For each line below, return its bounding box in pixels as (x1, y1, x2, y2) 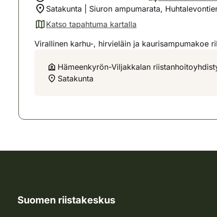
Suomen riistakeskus (17, 194, 115, 206)
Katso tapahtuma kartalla (46, 19, 137, 29)
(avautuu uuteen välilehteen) (34, 24, 136, 34)
